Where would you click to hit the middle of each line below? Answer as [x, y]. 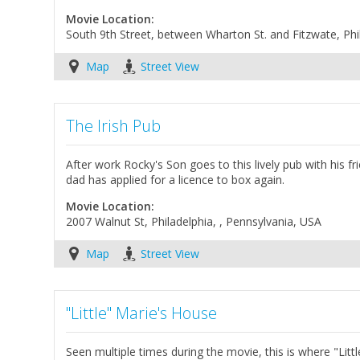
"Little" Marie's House [142, 313]
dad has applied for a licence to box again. [176, 179]
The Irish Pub [114, 125]
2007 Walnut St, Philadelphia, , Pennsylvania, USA [194, 221]
